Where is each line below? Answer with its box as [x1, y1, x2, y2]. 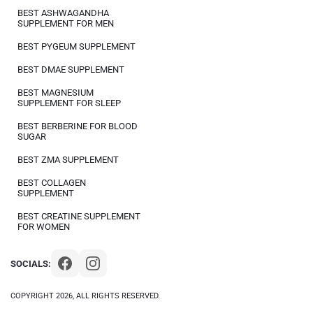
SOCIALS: [10, 258, 51, 269]
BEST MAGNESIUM [17, 87, 94, 98]
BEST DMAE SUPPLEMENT [17, 64, 124, 75]
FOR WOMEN [17, 221, 70, 232]
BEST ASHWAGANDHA [17, 8, 109, 18]
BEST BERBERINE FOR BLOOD [17, 121, 138, 131]
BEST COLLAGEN [17, 177, 86, 188]
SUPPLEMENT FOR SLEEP [17, 98, 121, 108]
